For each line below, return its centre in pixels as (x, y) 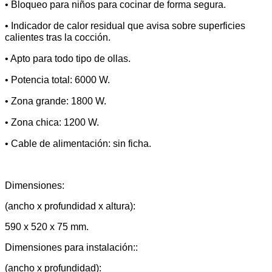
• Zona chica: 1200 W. (52, 122)
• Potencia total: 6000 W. (57, 80)
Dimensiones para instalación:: (71, 247)
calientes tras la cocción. (58, 37)
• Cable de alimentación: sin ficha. (78, 143)
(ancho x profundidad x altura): (70, 206)
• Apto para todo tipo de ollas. (68, 58)
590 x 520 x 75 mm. (47, 226)
